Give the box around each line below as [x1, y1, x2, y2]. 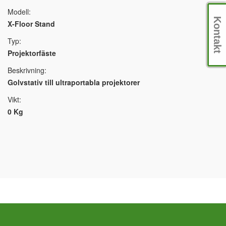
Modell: [8, 7, 31, 17]
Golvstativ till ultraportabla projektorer [8, 77, 140, 88]
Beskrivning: [8, 65, 46, 76]
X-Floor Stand [8, 19, 55, 29]
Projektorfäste [8, 48, 56, 59]
